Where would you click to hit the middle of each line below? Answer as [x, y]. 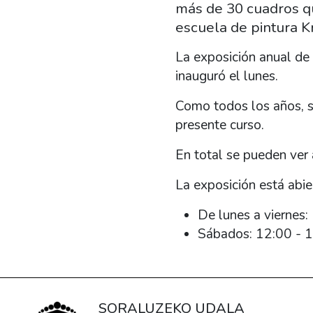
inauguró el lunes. [226, 77]
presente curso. [219, 125]
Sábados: [225, 234]
